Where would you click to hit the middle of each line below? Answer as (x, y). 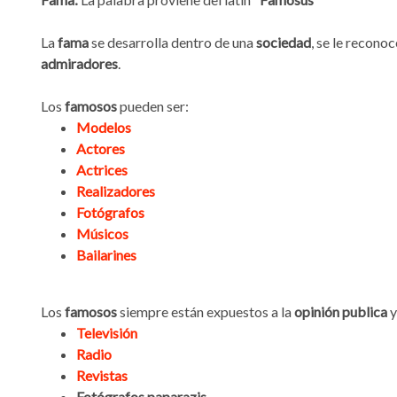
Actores (101, 149)
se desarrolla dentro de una (174, 43)
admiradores (79, 64)
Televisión (107, 333)
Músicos (102, 234)
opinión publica (341, 312)
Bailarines (106, 255)
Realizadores (116, 191)
